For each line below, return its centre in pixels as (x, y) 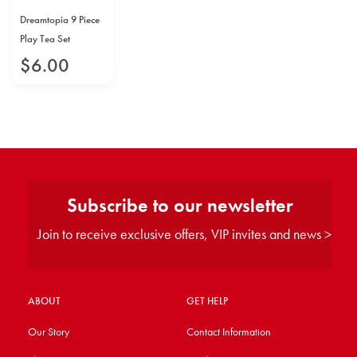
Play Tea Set (45, 39)
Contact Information (228, 331)
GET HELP (207, 301)
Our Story (49, 331)
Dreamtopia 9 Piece (60, 20)
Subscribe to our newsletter (180, 205)
